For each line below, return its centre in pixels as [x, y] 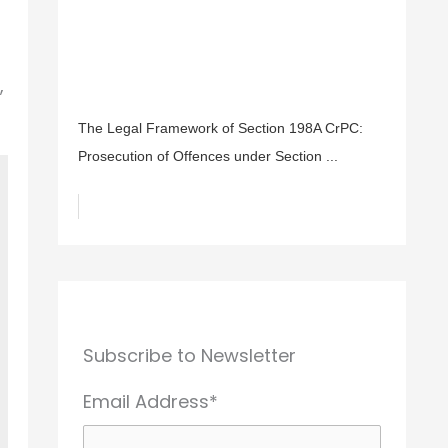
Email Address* [150, 401]
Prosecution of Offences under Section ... [208, 156]
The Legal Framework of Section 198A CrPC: [220, 128]
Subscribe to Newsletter [189, 355]
